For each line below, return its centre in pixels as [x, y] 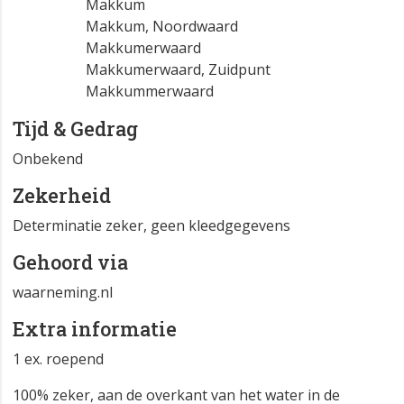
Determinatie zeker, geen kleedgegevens [151, 226]
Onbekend [48, 159]
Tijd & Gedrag [75, 129]
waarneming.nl [63, 293]
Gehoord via [70, 262]
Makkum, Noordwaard [162, 27]
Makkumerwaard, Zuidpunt [178, 70]
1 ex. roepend [58, 359]
